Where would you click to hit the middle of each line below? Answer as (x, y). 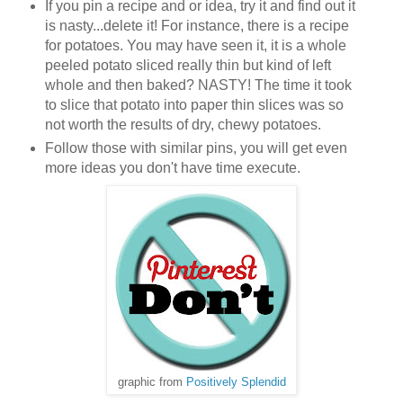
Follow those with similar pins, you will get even (196, 148)
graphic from (152, 382)
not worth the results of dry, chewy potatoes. (183, 124)
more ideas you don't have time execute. (172, 167)
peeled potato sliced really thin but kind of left (188, 65)
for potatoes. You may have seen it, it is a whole (195, 45)
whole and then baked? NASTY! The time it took (198, 85)
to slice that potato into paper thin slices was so (194, 104)
